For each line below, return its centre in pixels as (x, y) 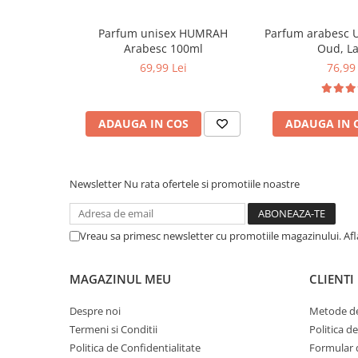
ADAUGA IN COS (143, 123)
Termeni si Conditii (113, 329)
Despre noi (95, 311)
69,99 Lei (163, 68)
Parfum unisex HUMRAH (139, 33)
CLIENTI (332, 279)
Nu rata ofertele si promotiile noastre (212, 184)
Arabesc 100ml (163, 48)
